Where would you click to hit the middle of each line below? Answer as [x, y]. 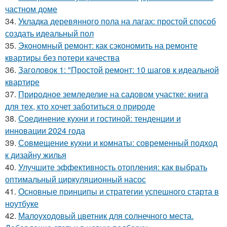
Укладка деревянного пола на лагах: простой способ [117, 21]
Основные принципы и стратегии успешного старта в [119, 191]
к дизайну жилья [36, 155]
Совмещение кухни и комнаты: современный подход [118, 142]
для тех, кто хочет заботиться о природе [80, 106]
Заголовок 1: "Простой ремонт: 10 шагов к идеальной [119, 69]
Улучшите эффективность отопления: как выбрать [113, 167]
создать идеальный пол [49, 33]
